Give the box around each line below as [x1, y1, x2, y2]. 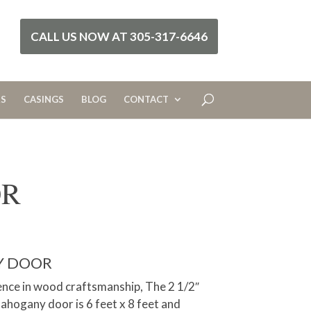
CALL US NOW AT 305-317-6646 [31, 29, 208, 44]
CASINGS [23, 94, 64, 106]
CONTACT [123, 94, 169, 106]
